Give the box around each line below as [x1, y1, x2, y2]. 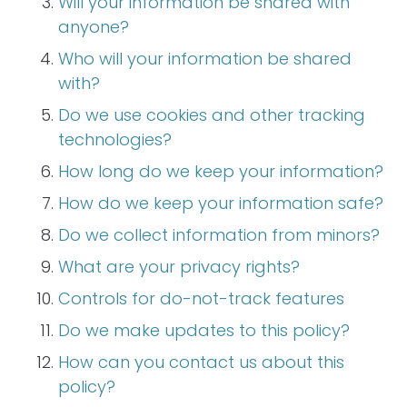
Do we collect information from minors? [58, 223, 380, 246]
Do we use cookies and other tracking [58, 104, 365, 126]
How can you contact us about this [58, 351, 344, 373]
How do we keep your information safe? [58, 192, 383, 214]
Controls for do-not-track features [58, 287, 344, 310]
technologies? [58, 128, 172, 151]
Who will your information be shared [58, 47, 352, 70]
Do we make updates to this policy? [58, 319, 350, 342]
